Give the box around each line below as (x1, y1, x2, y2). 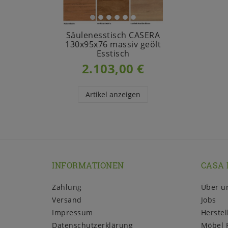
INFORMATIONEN (52, 159, 124, 170)
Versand (52, 195, 82, 205)
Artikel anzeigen (85, 90, 140, 100)
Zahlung (52, 182, 82, 192)
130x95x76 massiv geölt (65, 39, 161, 50)
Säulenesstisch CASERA (66, 30, 160, 41)
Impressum (52, 208, 93, 218)
